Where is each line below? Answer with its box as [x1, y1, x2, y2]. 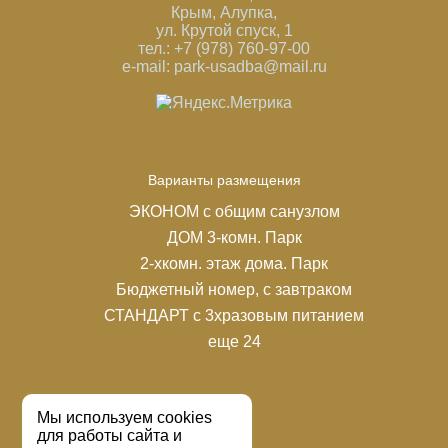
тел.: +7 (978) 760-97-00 [138, 40, 310, 57]
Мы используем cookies [37, 409, 212, 426]
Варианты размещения [147, 172, 301, 188]
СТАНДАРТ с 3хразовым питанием [104, 307, 364, 324]
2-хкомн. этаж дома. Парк [140, 255, 328, 272]
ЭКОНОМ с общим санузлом [128, 203, 340, 220]
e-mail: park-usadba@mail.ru [121, 58, 327, 75]
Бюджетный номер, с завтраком [116, 281, 352, 298]
